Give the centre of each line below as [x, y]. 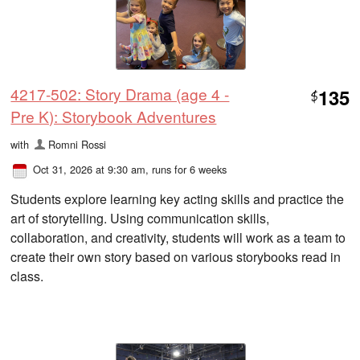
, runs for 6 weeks [186, 170]
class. [27, 276]
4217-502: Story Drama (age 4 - [120, 94]
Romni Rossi [77, 145]
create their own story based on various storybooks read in [176, 257]
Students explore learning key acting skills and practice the [178, 199]
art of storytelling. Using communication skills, [140, 219]
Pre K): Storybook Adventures [114, 117]
